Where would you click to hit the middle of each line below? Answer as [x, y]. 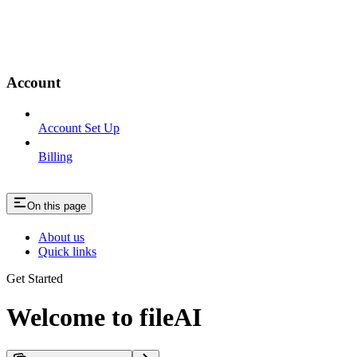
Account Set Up [79, 128]
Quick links [67, 251]
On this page [57, 206]
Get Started [35, 278]
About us [61, 237]
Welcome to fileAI [104, 318]
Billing [55, 157]
